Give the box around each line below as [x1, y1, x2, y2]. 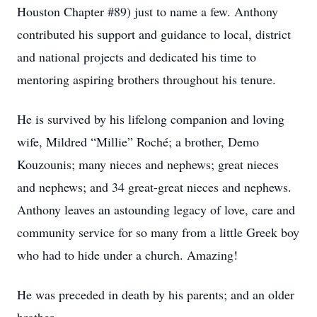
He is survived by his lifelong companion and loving [17, 110, 284, 127]
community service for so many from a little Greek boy [17, 224, 299, 241]
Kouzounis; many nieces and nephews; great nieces [17, 156, 279, 173]
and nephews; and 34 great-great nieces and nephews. [17, 178, 292, 195]
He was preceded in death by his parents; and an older [17, 286, 294, 303]
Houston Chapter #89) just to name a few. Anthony [17, 3, 278, 20]
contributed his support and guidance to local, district [17, 25, 291, 42]
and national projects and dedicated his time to [17, 48, 256, 65]
